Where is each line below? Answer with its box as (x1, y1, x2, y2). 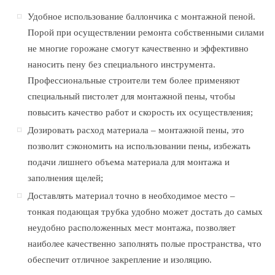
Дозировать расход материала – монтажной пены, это (28, 125, 245, 136)
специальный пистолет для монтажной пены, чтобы (28, 91, 236, 102)
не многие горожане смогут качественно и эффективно (28, 44, 249, 54)
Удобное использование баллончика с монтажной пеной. (28, 12, 256, 22)
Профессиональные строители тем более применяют (28, 76, 241, 86)
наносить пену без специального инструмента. (28, 60, 216, 70)
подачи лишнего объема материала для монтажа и (28, 157, 230, 168)
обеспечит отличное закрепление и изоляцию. (28, 255, 212, 265)
